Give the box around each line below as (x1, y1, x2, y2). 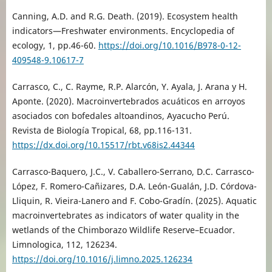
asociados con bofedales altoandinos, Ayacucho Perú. (12, 110, 229, 122)
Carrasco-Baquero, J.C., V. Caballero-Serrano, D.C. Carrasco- (12, 166, 254, 178)
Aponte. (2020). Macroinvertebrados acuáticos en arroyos (12, 95, 245, 107)
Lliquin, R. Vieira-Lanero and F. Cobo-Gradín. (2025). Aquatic (12, 195, 257, 207)
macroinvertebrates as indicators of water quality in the (12, 209, 239, 222)
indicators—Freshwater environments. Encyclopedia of (12, 25, 234, 37)
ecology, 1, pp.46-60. (12, 39, 98, 52)
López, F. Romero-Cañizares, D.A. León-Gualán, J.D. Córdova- (12, 180, 257, 192)
